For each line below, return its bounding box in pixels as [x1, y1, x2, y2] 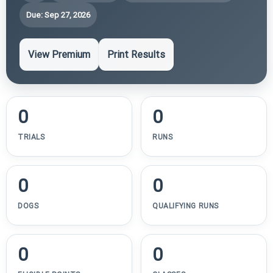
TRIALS [18, 132, 45, 141]
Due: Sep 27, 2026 [26, 10, 90, 19]
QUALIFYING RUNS [152, 201, 219, 210]
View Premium [28, 48, 90, 60]
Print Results [107, 48, 165, 60]
